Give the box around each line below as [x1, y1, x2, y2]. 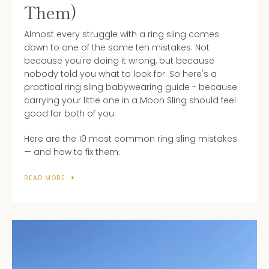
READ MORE [24, 173, 65, 183]
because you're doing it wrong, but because [24, 54, 214, 67]
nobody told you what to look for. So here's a [24, 67, 217, 80]
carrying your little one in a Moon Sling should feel [24, 94, 236, 106]
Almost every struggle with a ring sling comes [24, 28, 219, 40]
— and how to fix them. [24, 145, 120, 158]
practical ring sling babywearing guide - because [24, 80, 237, 93]
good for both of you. [24, 107, 116, 119]
